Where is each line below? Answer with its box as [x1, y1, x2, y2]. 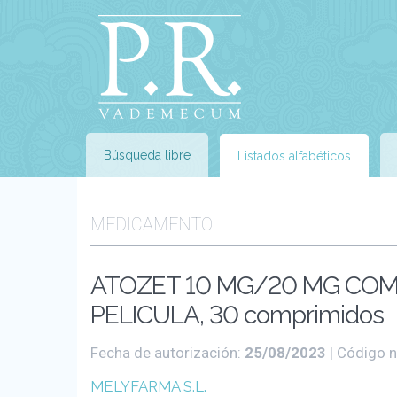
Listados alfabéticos [237, 149, 351, 163]
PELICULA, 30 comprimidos [90, 300, 384, 330]
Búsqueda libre [104, 148, 191, 162]
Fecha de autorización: [90, 344, 245, 362]
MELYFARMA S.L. [90, 378, 206, 395]
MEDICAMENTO [90, 214, 213, 235]
